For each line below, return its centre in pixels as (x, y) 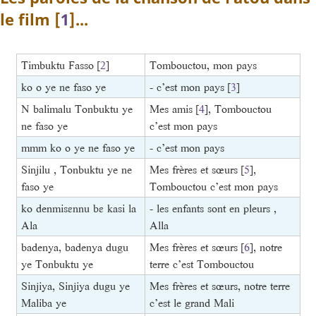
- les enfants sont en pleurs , (213, 208)
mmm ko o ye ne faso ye (78, 148)
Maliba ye (43, 303)
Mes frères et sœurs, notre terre (219, 286)
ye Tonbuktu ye (57, 264)
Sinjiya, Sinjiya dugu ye (75, 286)
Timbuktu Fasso (57, 65)
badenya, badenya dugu (74, 247)
